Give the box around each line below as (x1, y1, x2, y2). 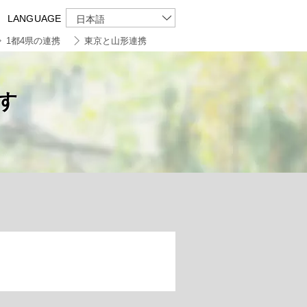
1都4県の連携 (5, 36, 60, 46)
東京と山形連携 (84, 36, 147, 46)
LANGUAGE (8, 13, 62, 24)
